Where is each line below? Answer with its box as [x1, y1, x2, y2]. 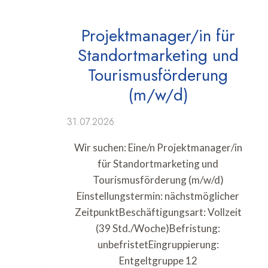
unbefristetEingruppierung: [97, 237, 219, 251]
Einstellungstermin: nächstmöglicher [77, 189, 239, 202]
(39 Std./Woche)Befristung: [96, 221, 220, 234]
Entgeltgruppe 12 [118, 254, 197, 267]
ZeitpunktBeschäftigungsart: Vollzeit [74, 205, 242, 218]
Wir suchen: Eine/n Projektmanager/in [74, 141, 242, 154]
